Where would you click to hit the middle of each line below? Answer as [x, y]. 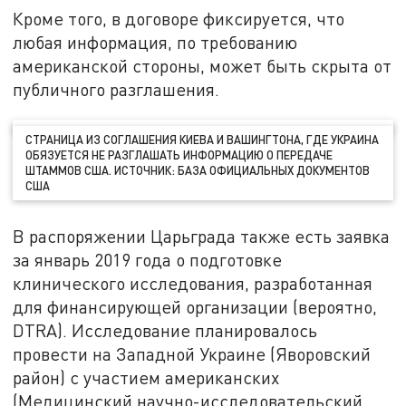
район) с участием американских [146, 378]
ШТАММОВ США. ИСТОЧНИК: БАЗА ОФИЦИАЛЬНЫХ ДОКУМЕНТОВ [198, 171]
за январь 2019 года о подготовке [148, 260]
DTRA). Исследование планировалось [165, 331]
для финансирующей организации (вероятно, [195, 307]
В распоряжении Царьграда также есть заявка [202, 237]
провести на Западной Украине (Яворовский [192, 354]
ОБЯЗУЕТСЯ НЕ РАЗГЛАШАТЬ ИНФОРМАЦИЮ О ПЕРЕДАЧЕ [179, 155]
